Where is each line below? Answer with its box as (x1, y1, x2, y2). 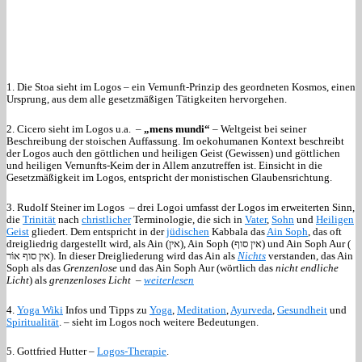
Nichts (238, 249, 266, 262)
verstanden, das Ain (266, 249, 353, 262)
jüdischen (166, 225, 209, 238)
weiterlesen (144, 273, 194, 286)
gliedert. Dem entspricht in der (29, 225, 166, 238)
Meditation (177, 303, 226, 316)
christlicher (82, 213, 131, 225)
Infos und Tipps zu (63, 303, 149, 316)
